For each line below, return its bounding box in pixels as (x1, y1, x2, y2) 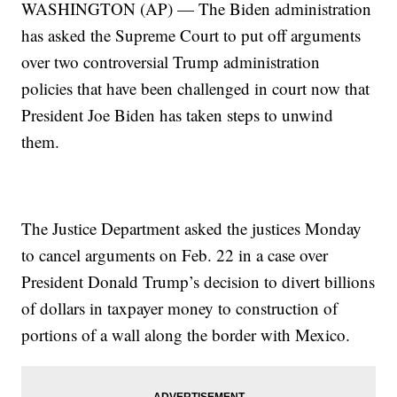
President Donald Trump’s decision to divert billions (21, 270, 376, 293)
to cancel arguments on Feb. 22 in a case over (21, 244, 329, 267)
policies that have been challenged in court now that (21, 77, 370, 100)
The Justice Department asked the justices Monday (21, 217, 362, 240)
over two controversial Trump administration (21, 51, 321, 74)
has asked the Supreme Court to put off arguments (21, 24, 362, 47)
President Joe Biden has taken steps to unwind (21, 104, 334, 127)
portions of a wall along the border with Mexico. (21, 323, 351, 346)
